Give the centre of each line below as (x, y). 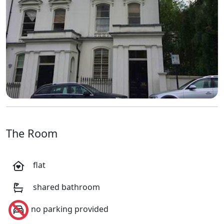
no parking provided (70, 209)
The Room (32, 133)
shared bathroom (65, 187)
